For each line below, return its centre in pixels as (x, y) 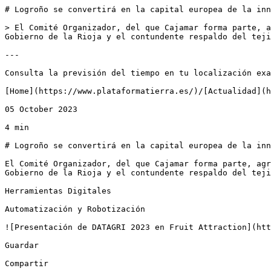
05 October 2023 (41, 109)
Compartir (27, 263)
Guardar (22, 245)
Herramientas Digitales (58, 191)
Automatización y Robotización (75, 209)
